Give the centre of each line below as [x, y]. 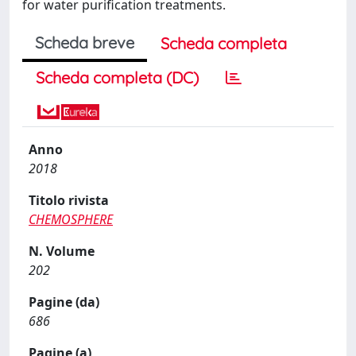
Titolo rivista [69, 200]
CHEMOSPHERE [71, 219]
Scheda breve [85, 43]
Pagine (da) [64, 302]
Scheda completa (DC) [117, 77]
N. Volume [62, 251]
